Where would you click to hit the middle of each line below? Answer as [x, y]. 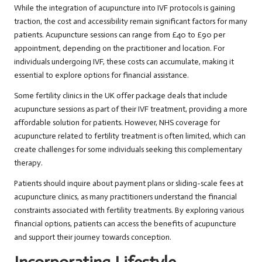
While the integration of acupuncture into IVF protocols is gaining [125, 8]
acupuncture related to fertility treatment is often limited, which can [130, 136]
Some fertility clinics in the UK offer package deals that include [121, 96]
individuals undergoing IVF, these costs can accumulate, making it [124, 62]
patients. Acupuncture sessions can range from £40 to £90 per [120, 35]
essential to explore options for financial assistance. [101, 75]
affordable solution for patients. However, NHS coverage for [117, 123]
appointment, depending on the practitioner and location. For [119, 49]
